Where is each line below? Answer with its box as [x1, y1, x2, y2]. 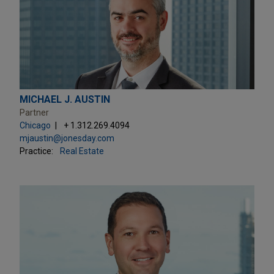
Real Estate [60, 146, 104, 156]
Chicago [20, 120, 51, 130]
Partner [20, 107, 49, 117]
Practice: [20, 146, 53, 156]
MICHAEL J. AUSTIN [20, 93, 110, 105]
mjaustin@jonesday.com [20, 133, 114, 143]
